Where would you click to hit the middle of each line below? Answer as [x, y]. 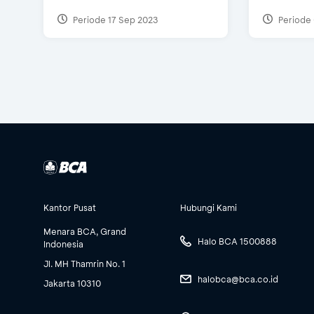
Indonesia [63, 244]
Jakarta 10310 [72, 284]
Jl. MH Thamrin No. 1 [84, 264]
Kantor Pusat [70, 208]
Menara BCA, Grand [85, 232]
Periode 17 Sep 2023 [115, 19]
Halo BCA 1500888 [237, 241]
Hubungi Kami [209, 208]
